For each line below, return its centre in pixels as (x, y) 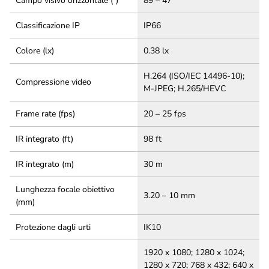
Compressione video (53, 82)
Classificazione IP (48, 26)
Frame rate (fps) (45, 114)
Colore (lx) (35, 51)
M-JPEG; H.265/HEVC (185, 89)
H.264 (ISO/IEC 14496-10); (194, 76)
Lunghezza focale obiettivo (65, 189)
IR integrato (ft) (44, 139)
